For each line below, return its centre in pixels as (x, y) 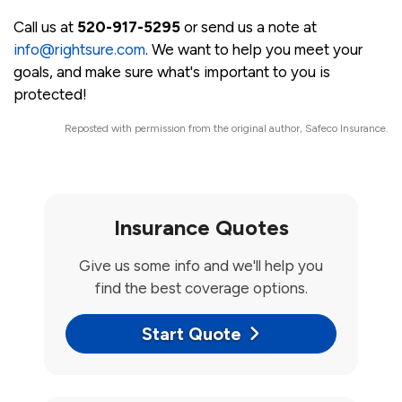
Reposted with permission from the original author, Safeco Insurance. (227, 129)
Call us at (45, 27)
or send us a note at (249, 27)
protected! (50, 95)
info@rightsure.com (79, 50)
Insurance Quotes (201, 228)
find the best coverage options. (201, 288)
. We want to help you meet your (254, 50)
